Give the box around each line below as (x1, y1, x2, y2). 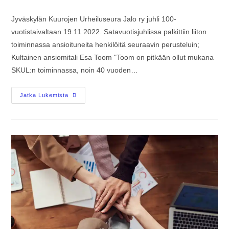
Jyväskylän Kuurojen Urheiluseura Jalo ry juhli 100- (11, 15, 177, 24)
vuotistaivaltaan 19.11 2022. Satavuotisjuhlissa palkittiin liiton (11, 28, 207, 36)
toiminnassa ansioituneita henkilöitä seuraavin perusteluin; (11, 40, 202, 49)
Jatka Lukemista (20, 92, 69, 99)
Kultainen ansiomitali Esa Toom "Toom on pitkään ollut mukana (11, 53, 214, 62)
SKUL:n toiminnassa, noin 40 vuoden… (11, 66, 139, 75)
